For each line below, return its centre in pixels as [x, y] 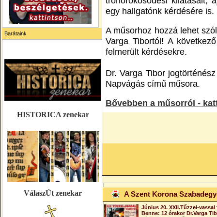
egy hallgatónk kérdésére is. [160, 11]
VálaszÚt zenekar [53, 193]
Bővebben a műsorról [150, 103]
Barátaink [15, 33]
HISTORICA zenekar [53, 115]
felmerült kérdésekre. [146, 52]
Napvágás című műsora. [153, 84]
